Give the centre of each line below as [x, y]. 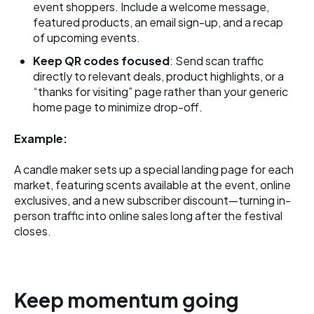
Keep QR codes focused [102, 61]
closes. [33, 231]
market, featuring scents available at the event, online [152, 185]
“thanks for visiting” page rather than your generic [161, 92]
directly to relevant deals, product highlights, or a [159, 76]
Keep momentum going [127, 299]
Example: [41, 138]
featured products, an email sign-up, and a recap [158, 22]
